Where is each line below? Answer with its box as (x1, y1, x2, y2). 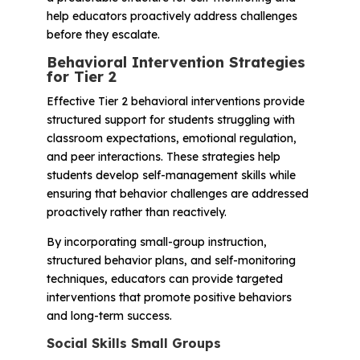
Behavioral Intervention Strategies (46, 52, 305, 72)
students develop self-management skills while (46, 167, 296, 182)
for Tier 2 (46, 67, 117, 86)
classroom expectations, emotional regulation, (46, 130, 297, 145)
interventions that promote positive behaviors (46, 289, 292, 305)
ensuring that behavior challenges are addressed (46, 186, 309, 201)
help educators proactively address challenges (46, 8, 297, 23)
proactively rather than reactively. (46, 204, 227, 219)
